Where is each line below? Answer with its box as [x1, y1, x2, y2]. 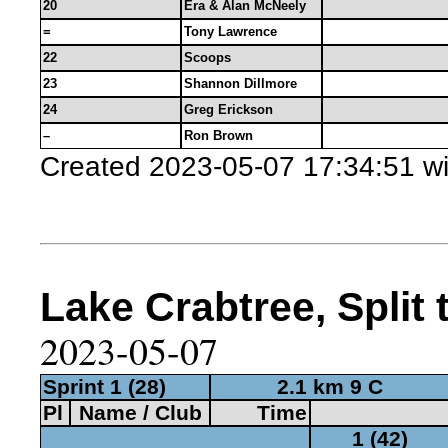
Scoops [184, 50, 231, 65]
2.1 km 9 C [277, 375, 383, 398]
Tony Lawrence [184, 24, 277, 39]
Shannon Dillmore [184, 76, 297, 91]
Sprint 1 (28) [43, 375, 166, 398]
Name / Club [78, 401, 202, 424]
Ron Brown [184, 128, 253, 143]
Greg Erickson [184, 102, 273, 117]
